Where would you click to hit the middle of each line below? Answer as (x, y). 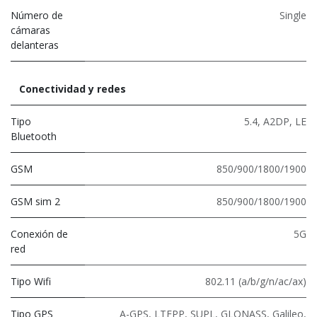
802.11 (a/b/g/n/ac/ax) (256, 281)
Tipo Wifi (31, 281)
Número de (37, 15)
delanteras (35, 45)
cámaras (30, 30)
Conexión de (39, 234)
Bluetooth (34, 136)
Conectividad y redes (73, 88)
